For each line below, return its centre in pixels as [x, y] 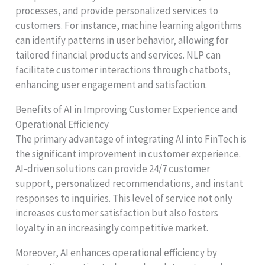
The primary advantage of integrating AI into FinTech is [131, 139]
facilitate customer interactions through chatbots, [123, 70]
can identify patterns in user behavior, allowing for [122, 40]
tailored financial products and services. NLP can [118, 55]
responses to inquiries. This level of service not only [124, 198]
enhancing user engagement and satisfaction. [112, 84]
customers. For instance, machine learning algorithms [129, 25]
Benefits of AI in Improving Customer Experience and [127, 109]
